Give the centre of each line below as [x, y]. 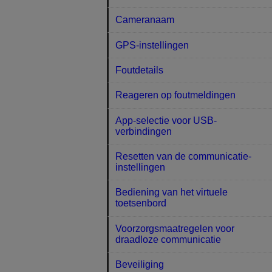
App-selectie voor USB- [166, 120]
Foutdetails [140, 70]
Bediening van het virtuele [172, 192]
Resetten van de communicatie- [184, 157]
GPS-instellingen [152, 45]
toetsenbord [141, 203]
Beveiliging [140, 265]
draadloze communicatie [168, 239]
